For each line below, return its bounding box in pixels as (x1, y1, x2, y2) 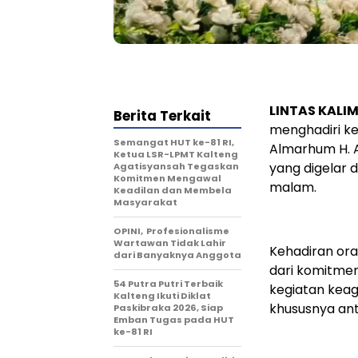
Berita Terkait (113, 105, 211, 125)
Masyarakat (113, 195, 177, 209)
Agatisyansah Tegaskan (113, 159, 239, 173)
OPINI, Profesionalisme (113, 224, 229, 237)
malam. (269, 177, 316, 197)
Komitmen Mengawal (113, 171, 221, 185)
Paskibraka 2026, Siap (113, 300, 223, 314)
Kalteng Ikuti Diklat (113, 288, 211, 302)
